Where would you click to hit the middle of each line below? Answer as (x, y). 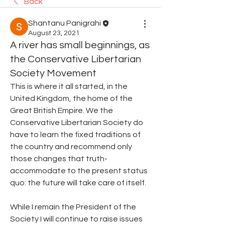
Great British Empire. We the (62, 110)
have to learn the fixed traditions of (75, 134)
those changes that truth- (59, 158)
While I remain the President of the (73, 207)
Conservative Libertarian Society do (77, 122)
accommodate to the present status (79, 171)
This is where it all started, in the (69, 86)
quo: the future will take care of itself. (78, 183)
